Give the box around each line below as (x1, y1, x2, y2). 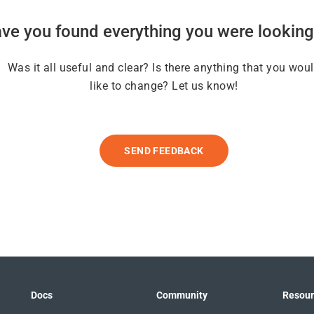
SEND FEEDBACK (124, 144, 204, 156)
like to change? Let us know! (90, 78, 238, 93)
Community (156, 289, 207, 301)
